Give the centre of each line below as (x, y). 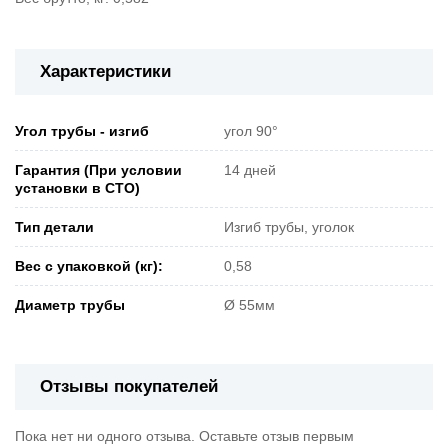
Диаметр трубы (70, 304)
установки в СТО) (77, 187)
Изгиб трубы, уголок (289, 226)
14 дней (250, 169)
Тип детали (54, 226)
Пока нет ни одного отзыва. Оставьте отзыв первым (184, 435)
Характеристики (105, 71)
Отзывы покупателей (129, 386)
